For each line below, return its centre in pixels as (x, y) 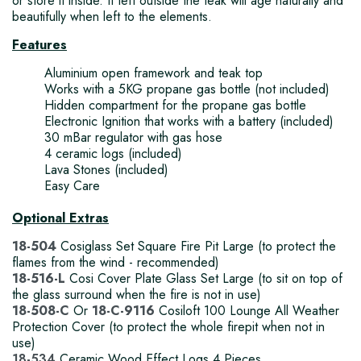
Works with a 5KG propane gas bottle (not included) (187, 89)
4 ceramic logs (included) (113, 154)
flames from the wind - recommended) (116, 263)
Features (39, 45)
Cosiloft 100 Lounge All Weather (247, 311)
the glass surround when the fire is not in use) (137, 295)
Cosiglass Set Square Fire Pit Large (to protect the (196, 247)
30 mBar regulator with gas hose (133, 138)
